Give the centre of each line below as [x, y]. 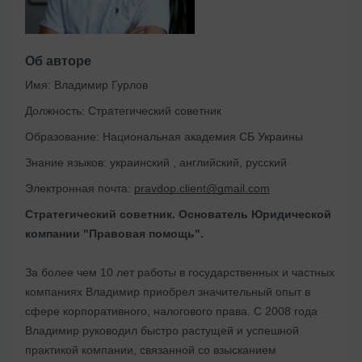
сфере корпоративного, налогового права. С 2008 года [171, 311]
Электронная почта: [78, 189]
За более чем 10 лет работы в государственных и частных [180, 273]
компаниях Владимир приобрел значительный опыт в [168, 292]
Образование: [62, 137]
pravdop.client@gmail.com [202, 189]
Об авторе [58, 61]
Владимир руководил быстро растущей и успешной [162, 331]
